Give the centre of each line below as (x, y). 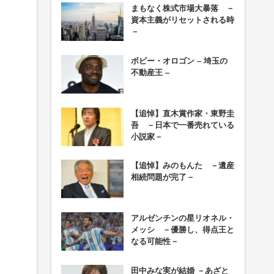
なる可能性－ (154, 241)
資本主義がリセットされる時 (182, 20)
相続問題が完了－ (162, 177)
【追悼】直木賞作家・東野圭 (182, 113)
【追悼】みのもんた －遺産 (182, 166)
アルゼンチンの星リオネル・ (182, 218)
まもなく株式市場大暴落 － (182, 9)
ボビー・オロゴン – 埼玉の (179, 61)
